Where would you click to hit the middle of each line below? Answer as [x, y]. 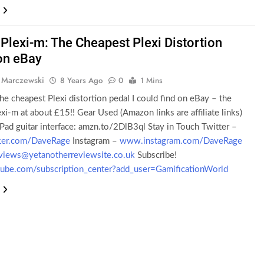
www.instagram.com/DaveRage [181, 141]
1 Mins [152, 80]
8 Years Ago [82, 80]
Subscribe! [156, 155]
